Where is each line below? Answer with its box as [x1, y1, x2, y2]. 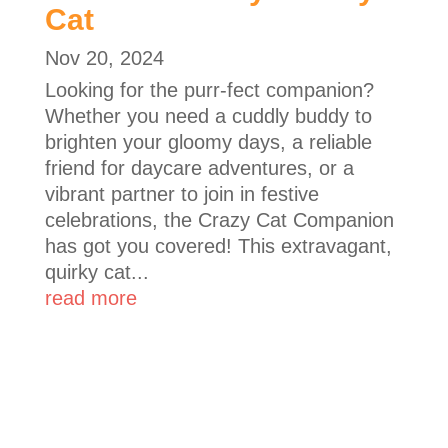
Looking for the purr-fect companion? [44, 79, 374, 102]
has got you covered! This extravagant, [44, 235, 392, 258]
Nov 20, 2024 [44, 47, 164, 70]
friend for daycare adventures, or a [44, 157, 354, 180]
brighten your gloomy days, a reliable [44, 131, 372, 154]
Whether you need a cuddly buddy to [44, 105, 372, 128]
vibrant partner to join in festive [44, 183, 319, 206]
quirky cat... [44, 261, 149, 284]
